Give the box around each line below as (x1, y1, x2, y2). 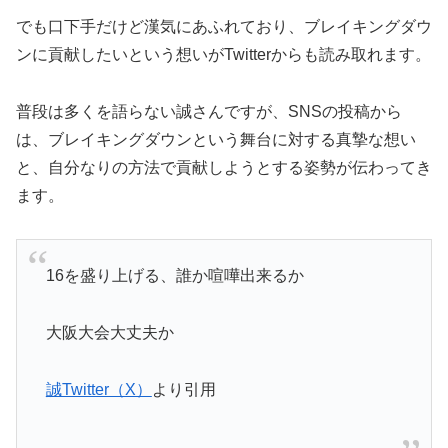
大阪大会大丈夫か (45, 323, 174, 341)
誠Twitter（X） (45, 380, 152, 398)
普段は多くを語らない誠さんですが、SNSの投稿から (16, 102, 402, 120)
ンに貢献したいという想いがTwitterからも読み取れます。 (16, 46, 431, 64)
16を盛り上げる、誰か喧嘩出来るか (45, 267, 304, 285)
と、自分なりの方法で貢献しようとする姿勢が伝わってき (16, 158, 432, 176)
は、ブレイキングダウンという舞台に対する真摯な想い (16, 130, 416, 148)
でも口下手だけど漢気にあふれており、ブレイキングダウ (16, 18, 432, 36)
